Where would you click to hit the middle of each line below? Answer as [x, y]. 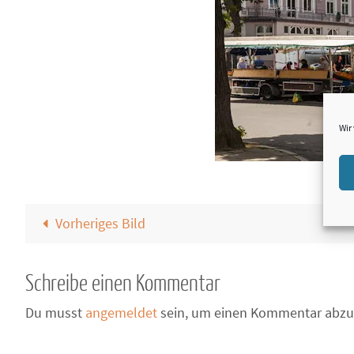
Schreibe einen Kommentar [123, 284]
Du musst [55, 313]
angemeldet [121, 313]
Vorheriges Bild [100, 223]
